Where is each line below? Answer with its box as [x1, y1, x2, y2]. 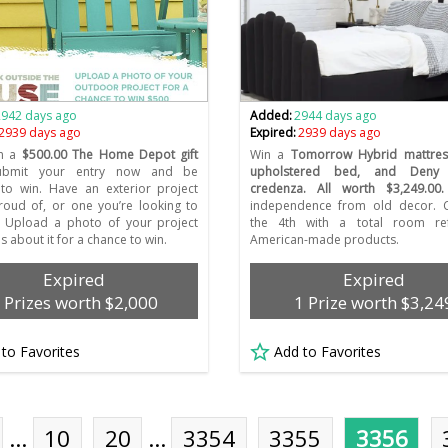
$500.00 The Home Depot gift [16, 146, 199, 164]
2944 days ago [293, 107, 377, 125]
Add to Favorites [273, 342, 381, 362]
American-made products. [249, 231, 399, 249]
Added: [249, 107, 292, 125]
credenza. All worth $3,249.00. [249, 180, 444, 198]
